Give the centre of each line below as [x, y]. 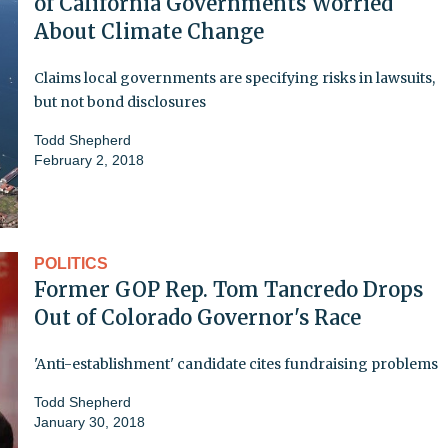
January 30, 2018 [89, 421]
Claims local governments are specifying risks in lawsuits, [234, 77]
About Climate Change [149, 31]
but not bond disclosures [120, 101]
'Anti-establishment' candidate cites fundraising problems [236, 363]
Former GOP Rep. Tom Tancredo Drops [228, 289]
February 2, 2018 [89, 159]
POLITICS [71, 263]
